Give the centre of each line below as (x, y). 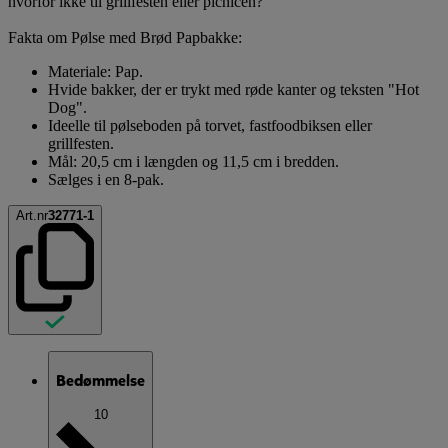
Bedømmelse (100, 381)
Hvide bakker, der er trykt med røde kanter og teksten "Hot (233, 89)
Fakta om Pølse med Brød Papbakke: (125, 37)
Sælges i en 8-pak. (106, 179)
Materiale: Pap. (95, 71)
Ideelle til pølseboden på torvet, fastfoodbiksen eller (210, 125)
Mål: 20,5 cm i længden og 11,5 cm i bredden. (193, 161)
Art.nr (32, 215)
